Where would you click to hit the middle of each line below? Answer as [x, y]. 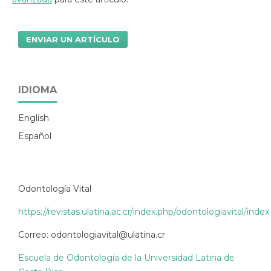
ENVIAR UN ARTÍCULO [73, 39]
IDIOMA [38, 90]
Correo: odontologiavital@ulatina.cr [92, 234]
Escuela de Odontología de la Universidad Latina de [126, 257]
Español [35, 136]
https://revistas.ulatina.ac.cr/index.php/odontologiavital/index [144, 211]
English [34, 118]
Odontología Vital [55, 188]
